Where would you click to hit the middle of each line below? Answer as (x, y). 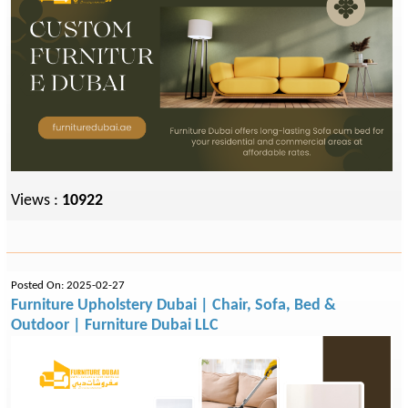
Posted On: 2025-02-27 (68, 286)
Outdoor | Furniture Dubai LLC (115, 326)
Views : (36, 201)
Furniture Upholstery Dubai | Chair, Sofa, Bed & (173, 306)
